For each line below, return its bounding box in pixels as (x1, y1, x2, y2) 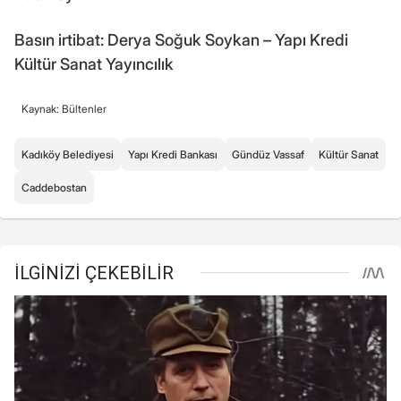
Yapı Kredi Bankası (128, 148, 218, 162)
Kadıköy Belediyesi (21, 148, 114, 162)
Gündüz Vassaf (232, 148, 304, 162)
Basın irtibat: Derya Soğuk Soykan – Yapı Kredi (14, 30, 348, 50)
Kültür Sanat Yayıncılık (14, 55, 174, 74)
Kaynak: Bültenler (21, 102, 107, 116)
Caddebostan (21, 181, 87, 195)
